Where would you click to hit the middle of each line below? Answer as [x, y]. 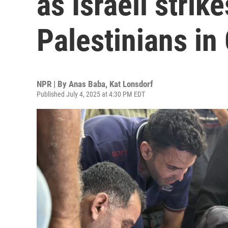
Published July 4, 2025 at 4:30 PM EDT [91, 94]
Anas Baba [87, 84]
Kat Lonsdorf [131, 84]
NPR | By [53, 84]
